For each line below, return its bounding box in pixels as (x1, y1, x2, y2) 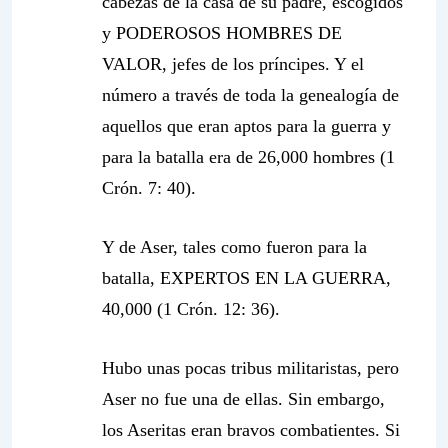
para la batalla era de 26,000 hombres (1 (102, 147, 395, 167)
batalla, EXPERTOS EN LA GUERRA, (102, 268, 391, 288)
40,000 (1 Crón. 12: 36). (102, 299, 280, 319)
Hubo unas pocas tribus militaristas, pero (102, 358, 399, 378)
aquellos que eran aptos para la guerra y (102, 116, 391, 136)
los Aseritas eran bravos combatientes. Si (102, 420, 400, 440)
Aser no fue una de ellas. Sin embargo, (102, 389, 385, 409)
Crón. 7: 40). (102, 178, 196, 198)
